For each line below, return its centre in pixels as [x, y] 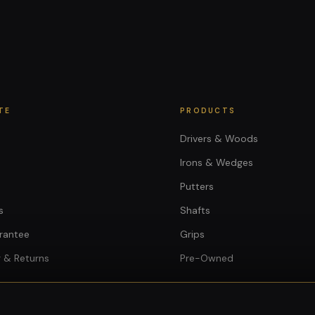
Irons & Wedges [217, 162]
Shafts [195, 210]
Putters [197, 186]
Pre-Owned [207, 258]
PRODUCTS [208, 110]
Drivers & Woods [219, 138]
